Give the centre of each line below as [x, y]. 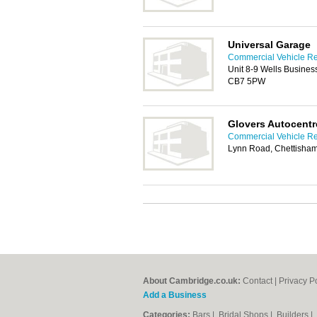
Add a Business [175, 295]
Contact [258, 281]
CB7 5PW [247, 81]
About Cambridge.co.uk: [192, 281]
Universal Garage [269, 45]
